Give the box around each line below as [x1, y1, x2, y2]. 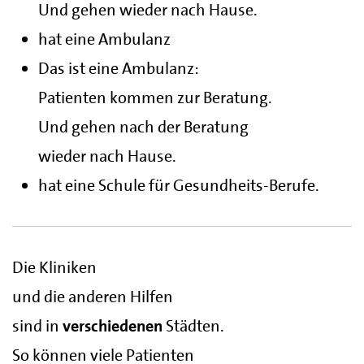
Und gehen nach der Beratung [38, 116, 249, 138]
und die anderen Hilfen [12, 286, 173, 308]
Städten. [162, 315, 224, 337]
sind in [12, 315, 63, 337]
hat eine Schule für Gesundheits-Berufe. [38, 175, 319, 197]
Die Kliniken [12, 257, 97, 279]
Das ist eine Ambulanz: [38, 58, 199, 80]
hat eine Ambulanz [38, 28, 171, 50]
